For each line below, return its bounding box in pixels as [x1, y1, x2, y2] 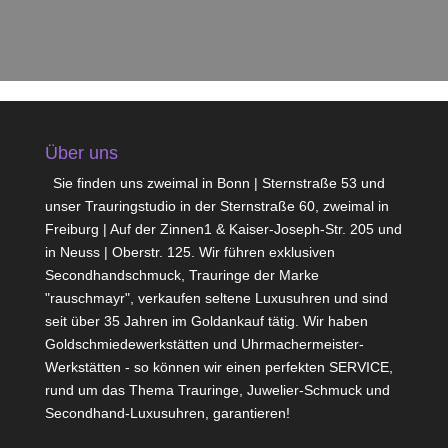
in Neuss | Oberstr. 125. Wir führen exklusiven [44, 244, 335, 260]
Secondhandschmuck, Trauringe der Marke [44, 267, 319, 283]
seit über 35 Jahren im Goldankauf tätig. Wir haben [44, 313, 368, 329]
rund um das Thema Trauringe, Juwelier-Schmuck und [44, 382, 390, 398]
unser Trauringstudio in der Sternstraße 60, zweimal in [44, 198, 389, 214]
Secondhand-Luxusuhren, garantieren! [44, 405, 290, 421]
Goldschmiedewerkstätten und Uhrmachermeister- [44, 336, 364, 352]
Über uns [44, 143, 118, 163]
